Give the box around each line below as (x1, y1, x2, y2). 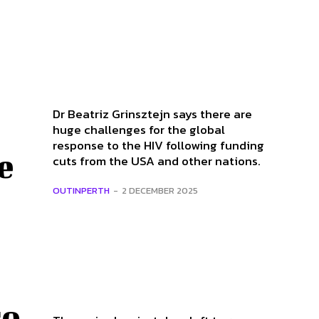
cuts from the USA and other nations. (53, 152, 261, 171)
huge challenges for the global (53, 120, 225, 140)
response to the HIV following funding (53, 136, 264, 155)
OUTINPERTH (53, 184, 110, 198)
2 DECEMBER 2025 (122, 184, 198, 198)
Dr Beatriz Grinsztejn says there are (53, 105, 252, 124)
